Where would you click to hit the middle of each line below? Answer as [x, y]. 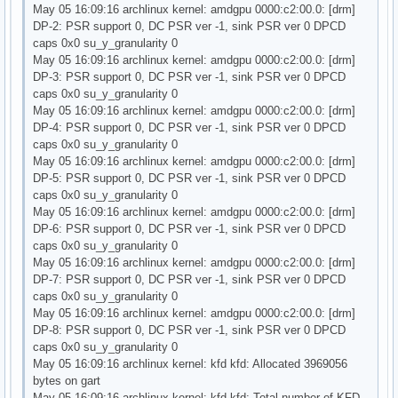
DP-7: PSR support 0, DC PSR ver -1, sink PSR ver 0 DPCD [190, 279]
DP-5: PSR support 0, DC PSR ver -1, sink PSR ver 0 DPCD [190, 178]
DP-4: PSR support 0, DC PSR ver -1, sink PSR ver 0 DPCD [190, 127]
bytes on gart [67, 380]
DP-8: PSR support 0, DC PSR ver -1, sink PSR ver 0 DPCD [190, 330]
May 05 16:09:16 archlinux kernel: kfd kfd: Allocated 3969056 [191, 363]
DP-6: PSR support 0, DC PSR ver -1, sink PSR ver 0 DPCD [190, 228]
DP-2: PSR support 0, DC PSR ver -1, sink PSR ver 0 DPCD [190, 26]
